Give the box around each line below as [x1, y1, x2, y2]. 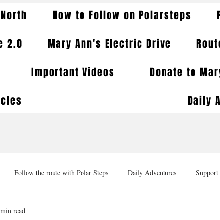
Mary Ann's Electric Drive [47, 36, 171, 51]
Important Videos [31, 65, 115, 80]
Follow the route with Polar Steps [14, 167, 108, 177]
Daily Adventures [128, 167, 176, 177]
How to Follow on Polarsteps [52, 8, 192, 23]
